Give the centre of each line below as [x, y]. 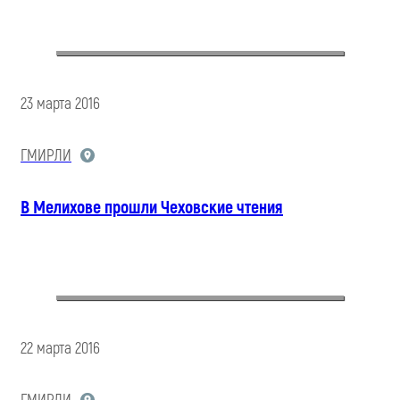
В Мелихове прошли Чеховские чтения [152, 207]
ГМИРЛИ [46, 155]
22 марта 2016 [60, 348]
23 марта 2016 [60, 104]
